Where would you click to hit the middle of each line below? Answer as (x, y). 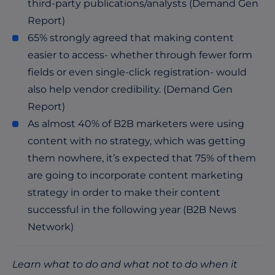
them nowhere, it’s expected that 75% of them (142, 158)
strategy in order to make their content (124, 192)
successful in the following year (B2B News (132, 210)
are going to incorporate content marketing (135, 175)
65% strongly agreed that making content (131, 38)
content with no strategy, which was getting (137, 141)
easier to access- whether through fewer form (140, 55)
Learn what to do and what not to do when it (125, 264)
